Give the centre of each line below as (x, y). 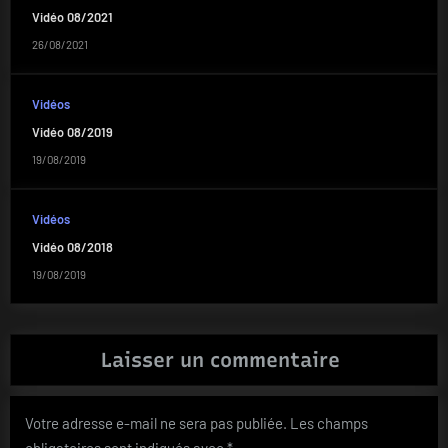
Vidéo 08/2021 (72, 17)
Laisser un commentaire (221, 359)
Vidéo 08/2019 (72, 132)
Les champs (329, 422)
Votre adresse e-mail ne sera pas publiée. (156, 422)
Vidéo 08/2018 (72, 247)
